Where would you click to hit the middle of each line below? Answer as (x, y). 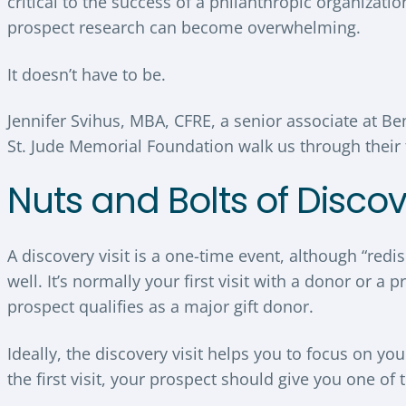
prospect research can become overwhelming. (184, 28)
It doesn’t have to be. (87, 74)
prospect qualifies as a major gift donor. (160, 307)
